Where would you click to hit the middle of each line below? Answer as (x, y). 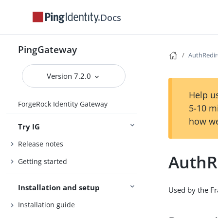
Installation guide (47, 205)
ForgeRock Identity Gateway (63, 104)
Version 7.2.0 (70, 76)
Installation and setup (59, 187)
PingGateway (48, 49)
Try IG (29, 126)
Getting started (43, 161)
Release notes (41, 144)
